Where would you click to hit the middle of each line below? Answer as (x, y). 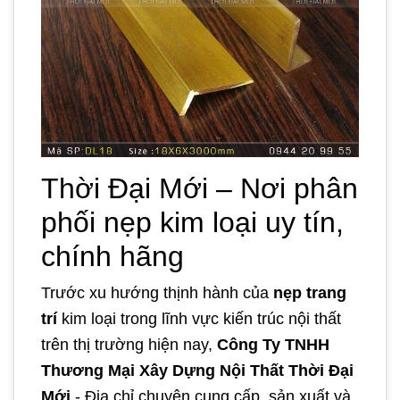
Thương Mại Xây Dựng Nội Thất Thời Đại (197, 371)
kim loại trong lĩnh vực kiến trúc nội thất (201, 319)
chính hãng (112, 257)
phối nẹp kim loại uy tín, (192, 223)
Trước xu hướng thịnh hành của (155, 293)
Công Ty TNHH (271, 345)
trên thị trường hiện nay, (127, 345)
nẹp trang (308, 293)
